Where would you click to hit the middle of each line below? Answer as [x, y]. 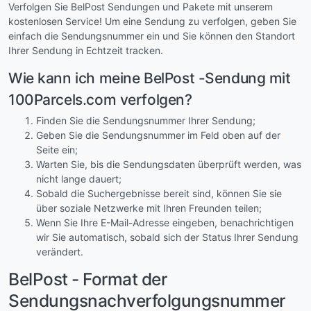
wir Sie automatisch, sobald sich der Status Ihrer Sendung [167, 237]
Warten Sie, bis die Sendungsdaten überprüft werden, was [169, 164]
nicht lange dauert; [79, 178]
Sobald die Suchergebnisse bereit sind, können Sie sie [159, 193]
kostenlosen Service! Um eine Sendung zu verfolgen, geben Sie [152, 22]
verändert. [60, 251]
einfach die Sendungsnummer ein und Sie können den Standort [152, 36]
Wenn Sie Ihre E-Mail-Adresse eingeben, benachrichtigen [165, 222]
